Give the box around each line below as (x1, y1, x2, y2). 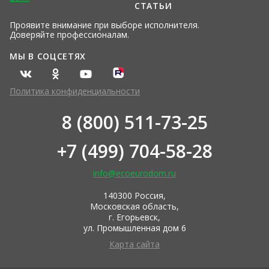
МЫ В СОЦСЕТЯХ (10, 50, 86, 62)
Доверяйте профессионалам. (10, 29, 129, 41)
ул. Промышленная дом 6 (83, 222, 186, 234)
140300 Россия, (103, 190, 166, 202)
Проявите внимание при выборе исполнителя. (10, 19, 199, 31)
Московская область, (90, 201, 179, 213)
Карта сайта (109, 238, 160, 250)
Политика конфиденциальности (10, 85, 140, 97)
